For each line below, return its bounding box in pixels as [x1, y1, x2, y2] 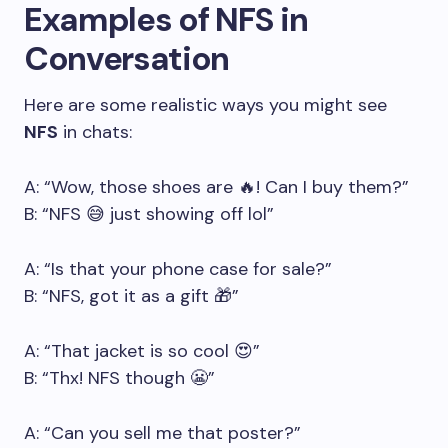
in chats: [58, 120, 132, 144]
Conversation [24, 37, 230, 80]
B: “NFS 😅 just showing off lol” [24, 202, 274, 226]
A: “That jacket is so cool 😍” [24, 339, 260, 363]
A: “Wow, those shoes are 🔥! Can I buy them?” [24, 175, 409, 199]
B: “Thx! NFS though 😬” [24, 366, 215, 390]
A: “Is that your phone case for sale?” [24, 257, 332, 281]
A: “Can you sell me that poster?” [24, 421, 301, 445]
